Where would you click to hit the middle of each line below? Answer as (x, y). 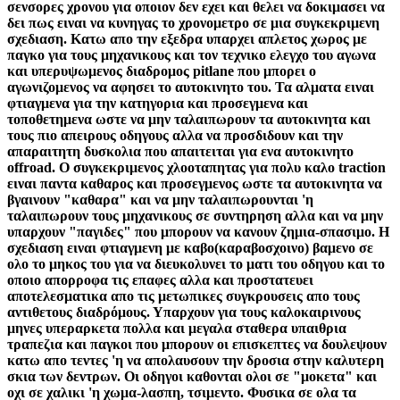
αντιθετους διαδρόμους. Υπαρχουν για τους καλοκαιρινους (184, 312)
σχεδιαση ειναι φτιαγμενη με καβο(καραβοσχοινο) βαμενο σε (190, 247)
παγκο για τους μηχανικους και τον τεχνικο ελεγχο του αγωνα (192, 54)
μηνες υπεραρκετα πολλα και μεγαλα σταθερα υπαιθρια (177, 328)
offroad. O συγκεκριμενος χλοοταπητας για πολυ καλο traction (196, 167)
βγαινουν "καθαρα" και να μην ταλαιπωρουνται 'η (160, 199)
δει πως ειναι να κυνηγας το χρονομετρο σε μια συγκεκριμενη (193, 22)
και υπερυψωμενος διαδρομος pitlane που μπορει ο (162, 71)
